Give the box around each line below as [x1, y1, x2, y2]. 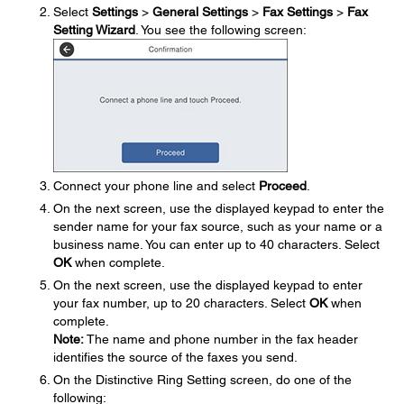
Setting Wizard [53, 23, 135, 37]
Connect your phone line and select [53, 179, 259, 193]
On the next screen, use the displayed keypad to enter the [53, 201, 384, 216]
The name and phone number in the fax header [84, 332, 358, 346]
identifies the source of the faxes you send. [53, 350, 298, 364]
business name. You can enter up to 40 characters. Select [53, 237, 380, 252]
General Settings [152, 5, 248, 19]
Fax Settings [262, 5, 333, 19]
